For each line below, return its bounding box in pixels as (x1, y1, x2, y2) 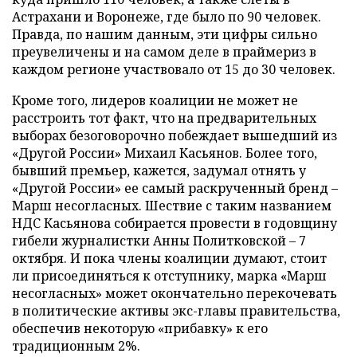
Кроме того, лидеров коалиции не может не (12, 92, 298, 109)
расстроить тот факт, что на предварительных (12, 109, 316, 127)
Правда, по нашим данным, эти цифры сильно (12, 25, 317, 43)
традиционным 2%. (12, 337, 140, 355)
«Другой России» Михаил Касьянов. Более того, (12, 144, 317, 162)
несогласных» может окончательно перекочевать (12, 284, 337, 302)
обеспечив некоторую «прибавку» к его (12, 320, 268, 337)
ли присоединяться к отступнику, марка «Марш (12, 267, 327, 284)
